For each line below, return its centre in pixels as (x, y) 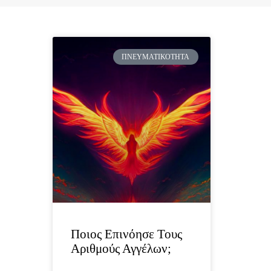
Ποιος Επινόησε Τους (126, 234)
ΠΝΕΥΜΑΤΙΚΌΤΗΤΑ (156, 57)
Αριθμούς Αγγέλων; (121, 248)
